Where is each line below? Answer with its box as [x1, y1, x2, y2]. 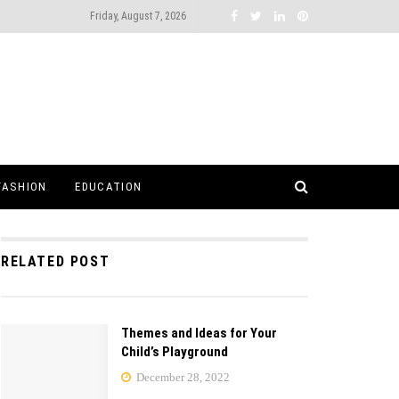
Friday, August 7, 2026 [90, 10, 186, 22]
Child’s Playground [121, 344, 228, 360]
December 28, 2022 [134, 370, 230, 384]
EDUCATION [75, 180, 142, 193]
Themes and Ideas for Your [121, 325, 277, 341]
